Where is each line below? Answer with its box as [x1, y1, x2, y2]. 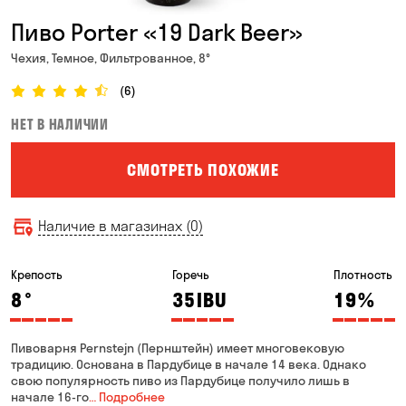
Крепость [11, 267, 63, 282]
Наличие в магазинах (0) [38, 217, 203, 235]
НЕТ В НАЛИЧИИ [11, 116, 109, 133]
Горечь [172, 267, 209, 282]
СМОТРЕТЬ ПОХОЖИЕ [127, 159, 279, 180]
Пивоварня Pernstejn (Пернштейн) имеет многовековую [11, 340, 344, 356]
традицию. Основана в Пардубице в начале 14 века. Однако [11, 356, 366, 372]
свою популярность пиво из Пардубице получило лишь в [11, 372, 350, 389]
